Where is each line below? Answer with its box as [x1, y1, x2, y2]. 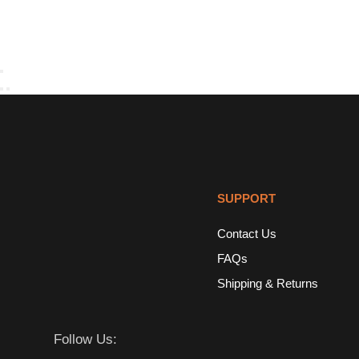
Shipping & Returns [216, 276, 318, 290]
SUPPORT [216, 191, 276, 205]
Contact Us [216, 226, 276, 240]
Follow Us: [53, 331, 117, 347]
